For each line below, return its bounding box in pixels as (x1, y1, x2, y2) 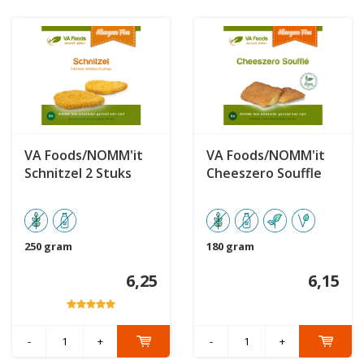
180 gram (206, 239, 254, 254)
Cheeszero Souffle (206, 164, 322, 183)
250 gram (24, 239, 72, 254)
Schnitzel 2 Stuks (24, 164, 132, 183)
